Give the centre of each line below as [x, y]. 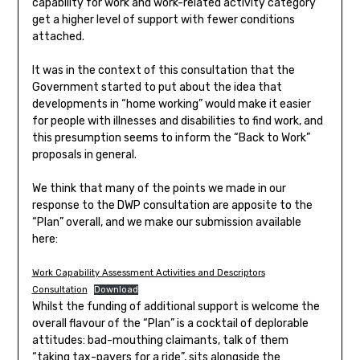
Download [116, 290]
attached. [58, 37]
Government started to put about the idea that [157, 88]
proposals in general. [84, 155]
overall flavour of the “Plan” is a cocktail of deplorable [170, 324]
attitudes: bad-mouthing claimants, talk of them [160, 341]
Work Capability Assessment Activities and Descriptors [148, 273]
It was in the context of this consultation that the [163, 71]
